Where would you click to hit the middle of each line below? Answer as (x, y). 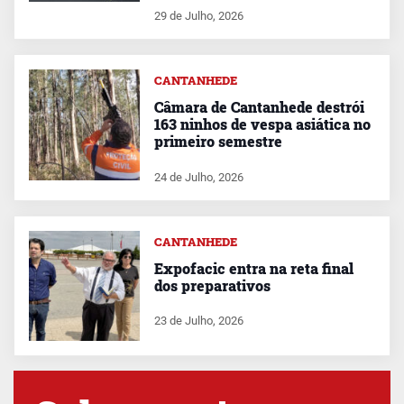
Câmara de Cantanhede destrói (259, 106)
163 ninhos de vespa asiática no (262, 124)
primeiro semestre (218, 141)
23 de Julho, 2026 (198, 321)
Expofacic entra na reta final (253, 268)
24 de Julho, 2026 (198, 177)
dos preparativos (212, 285)
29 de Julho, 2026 (198, 15)
